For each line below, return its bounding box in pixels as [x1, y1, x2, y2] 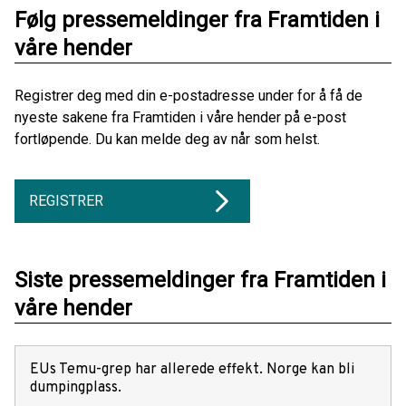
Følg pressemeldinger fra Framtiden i [14, 7, 380, 33]
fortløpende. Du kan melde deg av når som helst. [14, 130, 320, 148]
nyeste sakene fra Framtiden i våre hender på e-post [14, 109, 346, 126]
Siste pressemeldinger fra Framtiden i [14, 267, 386, 293]
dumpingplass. [30, 379, 121, 397]
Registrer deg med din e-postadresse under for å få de [14, 87, 362, 104]
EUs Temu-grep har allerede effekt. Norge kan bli [30, 361, 354, 379]
